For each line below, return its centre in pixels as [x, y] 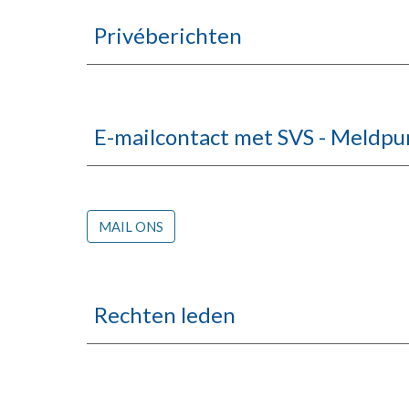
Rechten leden [164, 315]
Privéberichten [168, 35]
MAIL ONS [131, 226]
